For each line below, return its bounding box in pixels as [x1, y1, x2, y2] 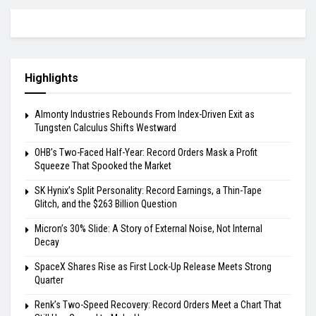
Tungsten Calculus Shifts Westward [35, 121, 176, 133]
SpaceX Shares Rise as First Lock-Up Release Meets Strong [35, 260, 272, 272]
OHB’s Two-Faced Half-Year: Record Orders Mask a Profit [35, 146, 257, 158]
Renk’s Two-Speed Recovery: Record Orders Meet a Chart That [35, 298, 281, 310]
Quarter [35, 274, 63, 286]
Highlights [25, 71, 78, 85]
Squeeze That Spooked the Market [35, 159, 171, 171]
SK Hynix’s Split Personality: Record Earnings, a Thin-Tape [35, 184, 262, 196]
